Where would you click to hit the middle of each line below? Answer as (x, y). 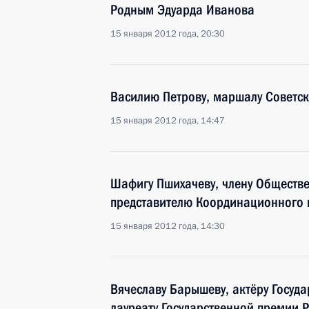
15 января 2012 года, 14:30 (168, 226)
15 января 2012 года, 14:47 (168, 121)
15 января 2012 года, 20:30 (168, 34)
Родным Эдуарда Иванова (182, 10)
